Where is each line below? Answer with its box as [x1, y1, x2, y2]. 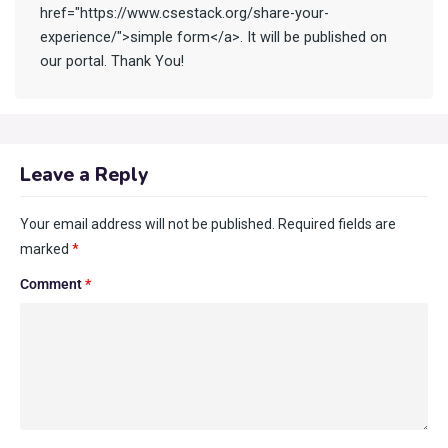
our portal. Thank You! [40, 52, 184, 70]
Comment [20, 275, 85, 292]
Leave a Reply [20, 161, 148, 188]
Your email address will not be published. [20, 215, 275, 232]
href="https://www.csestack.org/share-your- [40, 4, 329, 22]
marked [20, 240, 72, 257]
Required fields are [278, 215, 396, 232]
